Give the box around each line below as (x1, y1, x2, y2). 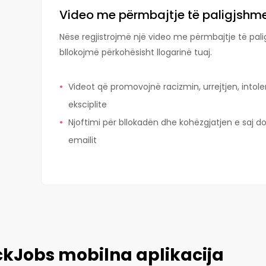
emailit (68, 134, 97, 146)
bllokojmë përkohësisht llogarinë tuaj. (59, 46, 212, 58)
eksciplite (68, 99, 109, 110)
